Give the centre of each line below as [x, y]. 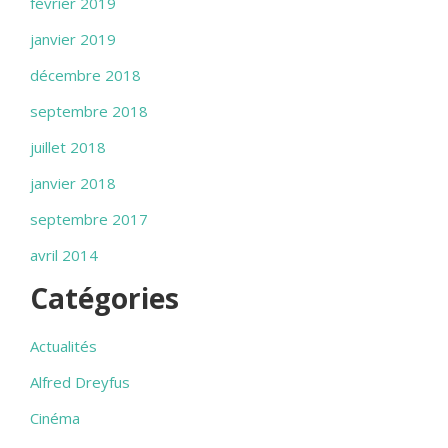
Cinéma [55, 418]
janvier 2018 [73, 183]
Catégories [104, 298]
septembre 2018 [89, 111]
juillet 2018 [68, 147]
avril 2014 [64, 255]
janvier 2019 [73, 39]
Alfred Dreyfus [80, 382]
